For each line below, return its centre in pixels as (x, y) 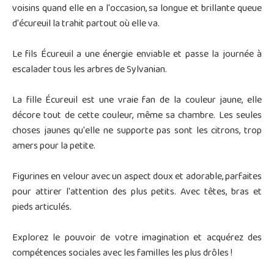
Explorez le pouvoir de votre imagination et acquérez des (137, 238)
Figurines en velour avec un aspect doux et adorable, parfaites (137, 177)
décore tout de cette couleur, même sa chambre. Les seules (137, 116)
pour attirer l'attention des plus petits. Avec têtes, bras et (137, 192)
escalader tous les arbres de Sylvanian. (90, 70)
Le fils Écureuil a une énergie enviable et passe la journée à (137, 55)
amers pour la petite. (54, 146)
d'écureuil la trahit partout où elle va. (86, 24)
